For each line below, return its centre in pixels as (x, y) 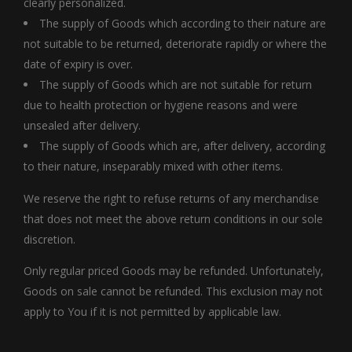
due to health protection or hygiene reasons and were (161, 104)
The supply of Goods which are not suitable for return (176, 84)
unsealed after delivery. (82, 125)
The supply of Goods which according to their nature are (183, 23)
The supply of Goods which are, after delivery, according (182, 145)
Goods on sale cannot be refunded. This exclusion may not (173, 291)
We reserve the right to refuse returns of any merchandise (171, 198)
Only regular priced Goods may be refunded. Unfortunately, (174, 270)
